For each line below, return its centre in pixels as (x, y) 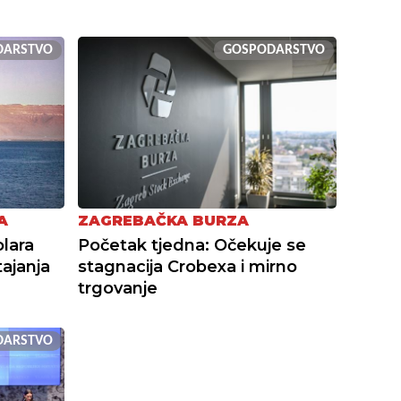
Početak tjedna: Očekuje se (192, 246)
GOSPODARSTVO (274, 50)
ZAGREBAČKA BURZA (164, 221)
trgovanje (118, 289)
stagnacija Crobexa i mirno (188, 267)
